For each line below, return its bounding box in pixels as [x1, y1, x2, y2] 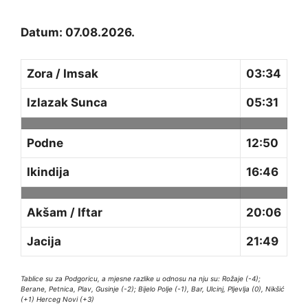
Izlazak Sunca [27, 95, 107, 109]
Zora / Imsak [27, 66, 98, 80]
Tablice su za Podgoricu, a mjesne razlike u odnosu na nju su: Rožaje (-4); [21, 274, 261, 283]
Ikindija [27, 164, 69, 179]
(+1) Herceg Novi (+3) [21, 295, 94, 304]
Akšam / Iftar [27, 205, 102, 219]
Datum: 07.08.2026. [21, 25, 135, 40]
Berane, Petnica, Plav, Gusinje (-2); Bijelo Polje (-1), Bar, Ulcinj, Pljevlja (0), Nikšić [21, 285, 285, 294]
